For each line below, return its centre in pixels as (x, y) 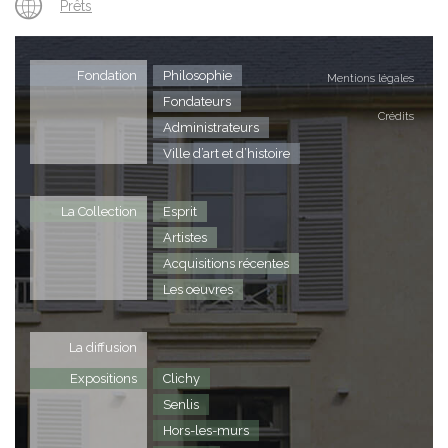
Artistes (185, 237)
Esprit (180, 211)
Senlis (181, 404)
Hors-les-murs (206, 430)
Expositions (103, 378)
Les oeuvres (198, 289)
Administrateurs (211, 127)
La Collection (99, 211)
